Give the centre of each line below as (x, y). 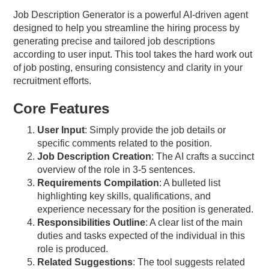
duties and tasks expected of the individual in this (141, 235)
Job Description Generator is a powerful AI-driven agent (131, 14)
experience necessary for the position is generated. (146, 209)
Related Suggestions (85, 262)
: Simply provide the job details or (156, 130)
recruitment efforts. (53, 80)
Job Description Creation (95, 156)
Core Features (62, 108)
